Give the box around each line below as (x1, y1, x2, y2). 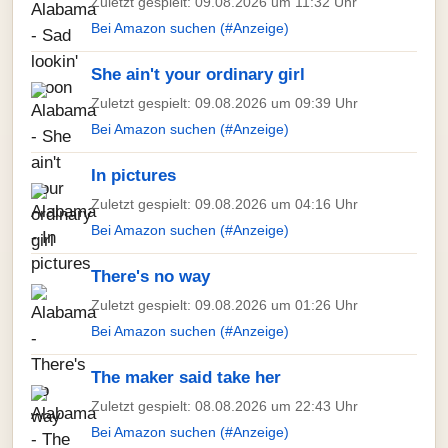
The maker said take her (91, 368, 281, 387)
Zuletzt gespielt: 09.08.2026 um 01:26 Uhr (91, 297, 358, 313)
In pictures (91, 166, 176, 185)
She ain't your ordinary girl (91, 65, 305, 84)
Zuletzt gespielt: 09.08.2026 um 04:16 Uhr (91, 196, 358, 212)
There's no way (91, 267, 210, 286)
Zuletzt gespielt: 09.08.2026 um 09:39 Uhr (91, 95, 358, 111)
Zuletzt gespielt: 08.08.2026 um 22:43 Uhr (91, 398, 358, 414)
